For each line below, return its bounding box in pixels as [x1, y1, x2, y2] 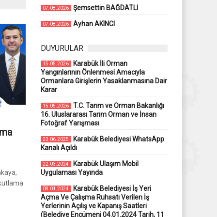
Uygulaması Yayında [40, 168, 103, 176]
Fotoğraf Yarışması [40, 119, 99, 127]
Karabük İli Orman [73, 59, 127, 67]
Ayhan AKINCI [73, 19, 115, 28]
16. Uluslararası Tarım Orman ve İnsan [40, 110, 156, 118]
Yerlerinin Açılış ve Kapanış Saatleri [40, 201, 147, 210]
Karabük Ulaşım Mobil [73, 159, 139, 168]
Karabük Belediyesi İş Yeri [73, 184, 151, 192]
